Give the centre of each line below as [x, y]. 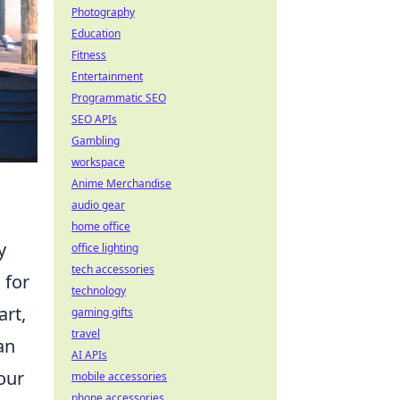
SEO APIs [94, 119]
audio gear [98, 205]
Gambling [96, 141]
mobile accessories [119, 376]
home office [101, 226]
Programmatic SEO [119, 98]
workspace [98, 162]
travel [86, 333]
